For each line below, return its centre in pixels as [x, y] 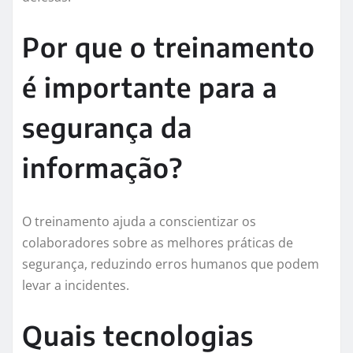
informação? [102, 167]
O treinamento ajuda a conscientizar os [139, 222]
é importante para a [150, 87]
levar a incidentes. [76, 286]
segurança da [107, 127]
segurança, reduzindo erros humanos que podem [171, 264]
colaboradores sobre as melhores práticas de [158, 243]
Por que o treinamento [169, 47]
